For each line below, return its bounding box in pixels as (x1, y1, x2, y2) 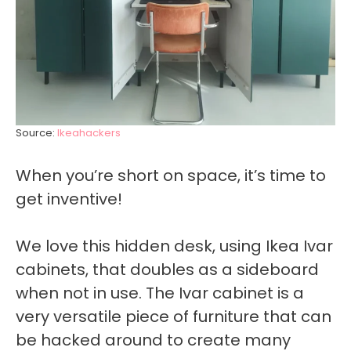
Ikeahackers (57, 125, 121, 141)
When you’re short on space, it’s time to (16, 165, 326, 187)
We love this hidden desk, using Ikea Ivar (16, 235, 333, 258)
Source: (16, 125, 57, 141)
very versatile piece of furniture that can (16, 306, 331, 328)
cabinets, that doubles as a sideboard (16, 259, 319, 281)
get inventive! (16, 188, 122, 211)
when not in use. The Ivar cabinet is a (16, 282, 304, 305)
